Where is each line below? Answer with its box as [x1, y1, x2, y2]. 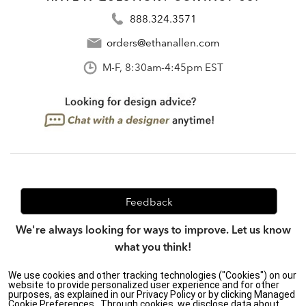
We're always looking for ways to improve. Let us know [15, 222, 291, 236]
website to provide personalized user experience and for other [8, 279, 279, 290]
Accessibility [156, 290, 201, 301]
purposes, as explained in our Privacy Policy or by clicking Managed [8, 289, 295, 300]
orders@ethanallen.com [107, 36, 219, 50]
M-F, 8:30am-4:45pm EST [102, 61, 223, 74]
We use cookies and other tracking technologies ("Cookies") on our [8, 270, 296, 281]
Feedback [125, 195, 173, 208]
